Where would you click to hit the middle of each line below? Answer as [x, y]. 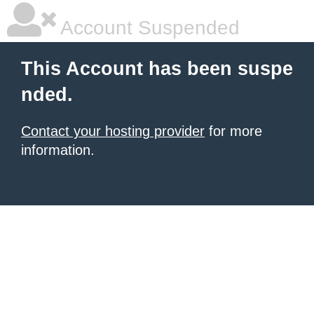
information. [58, 150]
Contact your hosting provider [113, 131]
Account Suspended [148, 28]
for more [233, 131]
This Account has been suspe [157, 69]
